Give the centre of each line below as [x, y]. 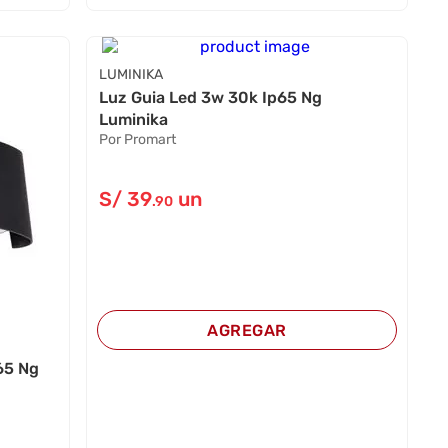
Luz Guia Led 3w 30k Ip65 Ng [210, 97]
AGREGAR [247, 330]
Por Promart [137, 139]
